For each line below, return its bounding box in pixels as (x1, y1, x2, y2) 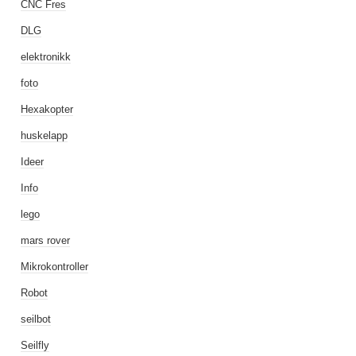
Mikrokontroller (21, 261, 88, 273)
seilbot (21, 313, 51, 325)
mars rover (21, 234, 70, 246)
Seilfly (21, 339, 49, 351)
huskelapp (21, 130, 68, 141)
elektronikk (21, 51, 71, 63)
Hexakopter (21, 103, 73, 115)
